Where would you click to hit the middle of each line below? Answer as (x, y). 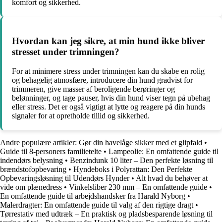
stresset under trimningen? (66, 52)
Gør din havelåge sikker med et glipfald (140, 143)
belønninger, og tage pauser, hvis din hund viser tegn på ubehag (111, 98)
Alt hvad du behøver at (172, 178)
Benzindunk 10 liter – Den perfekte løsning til (141, 161)
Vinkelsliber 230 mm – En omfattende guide (138, 187)
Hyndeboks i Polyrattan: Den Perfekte (133, 169)
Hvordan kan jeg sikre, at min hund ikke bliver (108, 41)
